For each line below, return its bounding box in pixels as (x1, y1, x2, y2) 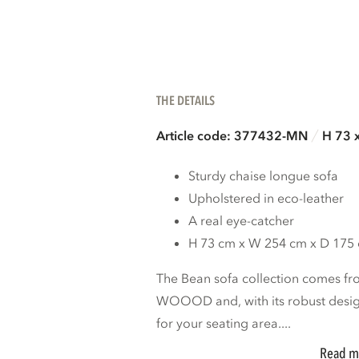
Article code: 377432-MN (156, 127, 309, 146)
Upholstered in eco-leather (188, 190, 345, 208)
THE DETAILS (156, 92, 216, 111)
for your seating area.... (156, 315, 292, 333)
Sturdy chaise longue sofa (188, 167, 339, 186)
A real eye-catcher (188, 212, 295, 231)
